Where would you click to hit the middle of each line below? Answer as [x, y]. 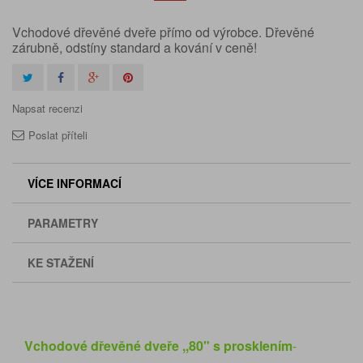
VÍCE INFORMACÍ [75, 183]
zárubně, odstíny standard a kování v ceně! [135, 47]
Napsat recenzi [47, 108]
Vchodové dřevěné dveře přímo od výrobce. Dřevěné [163, 32]
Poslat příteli [58, 135]
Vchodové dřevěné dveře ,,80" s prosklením [158, 346]
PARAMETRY [63, 223]
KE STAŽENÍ [61, 263]
